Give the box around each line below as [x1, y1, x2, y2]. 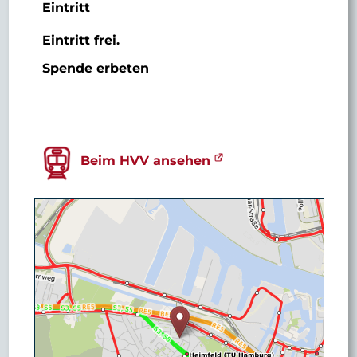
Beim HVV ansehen [80, 152, 210, 168]
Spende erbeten [41, 60, 149, 76]
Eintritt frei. [41, 32, 120, 48]
